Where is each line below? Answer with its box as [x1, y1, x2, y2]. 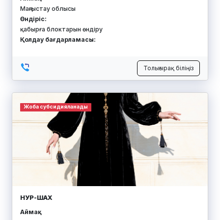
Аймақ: [20, 208, 40, 216]
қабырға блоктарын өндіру [20, 25, 103, 33]
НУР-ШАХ [20, 193, 53, 202]
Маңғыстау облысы [20, 4, 76, 12]
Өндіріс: [20, 15, 47, 23]
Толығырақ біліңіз [143, 64, 193, 72]
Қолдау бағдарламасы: [20, 35, 96, 43]
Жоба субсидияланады [23, 104, 88, 110]
